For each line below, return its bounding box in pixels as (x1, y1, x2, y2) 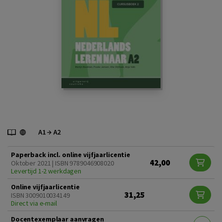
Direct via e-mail (11, 199, 57, 208)
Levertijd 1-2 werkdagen (11, 166, 82, 175)
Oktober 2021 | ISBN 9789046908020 (11, 159, 114, 167)
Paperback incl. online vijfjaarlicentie (11, 150, 131, 159)
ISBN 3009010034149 (11, 191, 70, 200)
